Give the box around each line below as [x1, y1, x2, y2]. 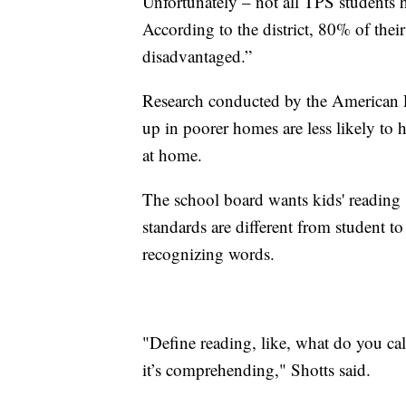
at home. [142, 143, 202, 167]
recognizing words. [142, 242, 275, 266]
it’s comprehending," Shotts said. [142, 358, 371, 382]
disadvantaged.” [142, 44, 252, 68]
